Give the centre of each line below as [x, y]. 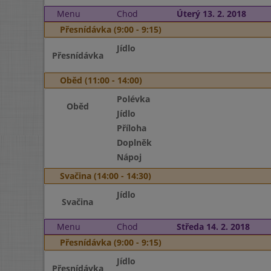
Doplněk [134, 142]
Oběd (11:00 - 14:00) [101, 80]
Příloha [131, 128]
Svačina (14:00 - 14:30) [106, 176]
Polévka [133, 99]
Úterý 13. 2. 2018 [211, 14]
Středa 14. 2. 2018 [213, 227]
